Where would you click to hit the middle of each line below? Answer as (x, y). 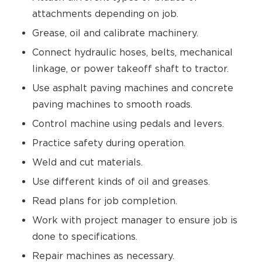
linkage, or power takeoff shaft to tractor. (130, 68)
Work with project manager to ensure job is (135, 220)
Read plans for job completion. (105, 201)
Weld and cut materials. (87, 162)
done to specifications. (85, 236)
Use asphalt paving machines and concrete (133, 88)
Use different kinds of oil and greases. (121, 181)
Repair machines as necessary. (103, 256)
